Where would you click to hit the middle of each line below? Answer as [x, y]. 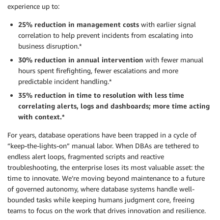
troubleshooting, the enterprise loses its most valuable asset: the [106, 167]
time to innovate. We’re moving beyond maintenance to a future [106, 178]
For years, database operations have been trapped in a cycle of [102, 135]
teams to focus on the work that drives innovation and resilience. [107, 210]
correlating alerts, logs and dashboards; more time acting [114, 106]
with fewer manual [174, 60]
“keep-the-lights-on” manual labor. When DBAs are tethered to [103, 146]
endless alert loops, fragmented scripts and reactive [86, 156]
